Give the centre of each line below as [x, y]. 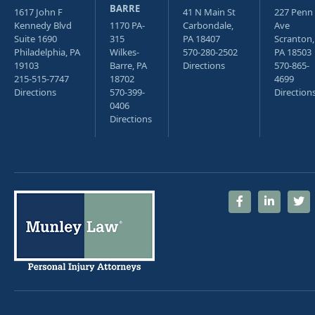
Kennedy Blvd [43, 25]
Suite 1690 [36, 39]
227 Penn [294, 12]
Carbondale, [208, 25]
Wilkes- [124, 52]
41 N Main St [209, 12]
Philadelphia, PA [47, 52]
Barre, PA [128, 65]
